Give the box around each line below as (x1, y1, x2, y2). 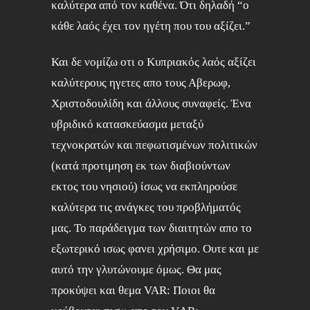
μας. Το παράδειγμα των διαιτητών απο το (51, 221, 252, 235)
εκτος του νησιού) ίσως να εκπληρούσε (51, 180, 237, 193)
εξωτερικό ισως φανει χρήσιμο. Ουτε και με (51, 242, 259, 255)
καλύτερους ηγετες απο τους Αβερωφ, (51, 76, 230, 89)
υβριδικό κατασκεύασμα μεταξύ (51, 118, 203, 131)
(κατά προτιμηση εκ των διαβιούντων (51, 159, 230, 172)
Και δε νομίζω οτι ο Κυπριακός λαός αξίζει (51, 55, 256, 69)
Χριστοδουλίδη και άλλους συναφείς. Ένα (51, 97, 251, 110)
